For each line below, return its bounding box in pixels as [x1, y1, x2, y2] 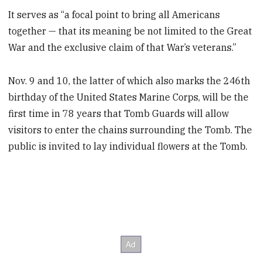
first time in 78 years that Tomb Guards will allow [8, 108, 229, 120]
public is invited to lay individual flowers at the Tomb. [8, 140, 248, 153]
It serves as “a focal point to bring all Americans [8, 9, 220, 21]
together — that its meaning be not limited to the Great [8, 25, 253, 37]
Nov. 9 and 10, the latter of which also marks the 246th [8, 75, 251, 87]
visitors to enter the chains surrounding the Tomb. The [8, 124, 253, 136]
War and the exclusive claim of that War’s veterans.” [8, 42, 237, 54]
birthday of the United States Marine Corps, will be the [8, 91, 249, 104]
